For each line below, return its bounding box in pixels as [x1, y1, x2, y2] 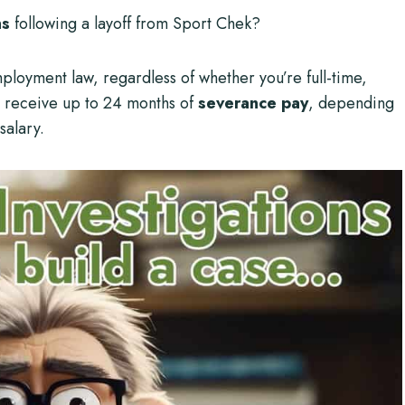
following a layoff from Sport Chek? [10, 12, 260, 35]
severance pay [198, 91, 308, 115]
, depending [308, 91, 394, 115]
